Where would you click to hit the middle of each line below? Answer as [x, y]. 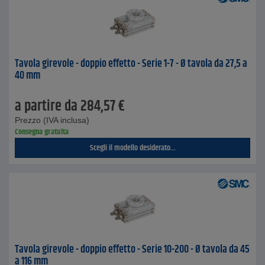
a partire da [46, 106]
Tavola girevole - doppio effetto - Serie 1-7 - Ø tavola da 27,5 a [131, 64]
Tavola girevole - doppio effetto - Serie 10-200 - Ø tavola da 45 [132, 250]
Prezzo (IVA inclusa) [52, 120]
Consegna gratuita [42, 132]
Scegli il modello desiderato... [132, 148]
